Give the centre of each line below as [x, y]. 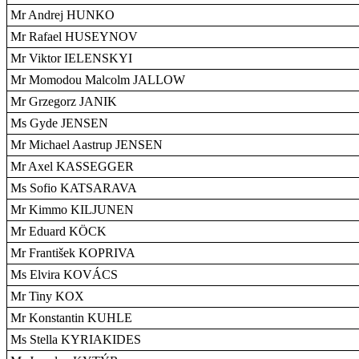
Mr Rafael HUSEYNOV [74, 36]
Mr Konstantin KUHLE [71, 318]
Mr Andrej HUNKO [63, 15]
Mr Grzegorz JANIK [64, 101]
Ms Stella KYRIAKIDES [76, 339]
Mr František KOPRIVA [73, 253]
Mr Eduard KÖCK [58, 231]
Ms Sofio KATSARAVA [74, 188]
